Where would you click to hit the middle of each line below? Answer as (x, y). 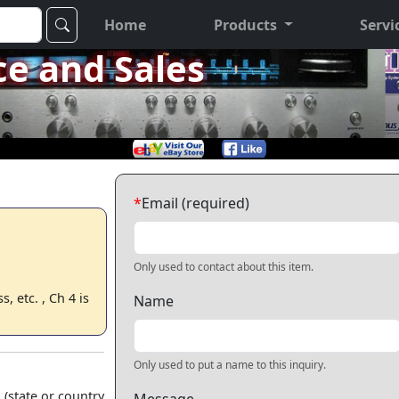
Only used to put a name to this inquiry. (230, 365)
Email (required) (195, 203)
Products (245, 24)
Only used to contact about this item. (224, 267)
